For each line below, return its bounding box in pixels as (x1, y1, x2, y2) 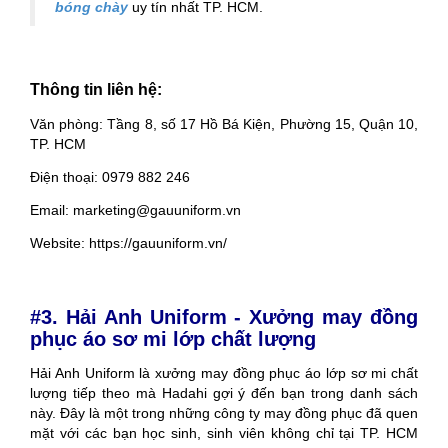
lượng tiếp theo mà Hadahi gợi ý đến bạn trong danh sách (30, 385, 418, 402)
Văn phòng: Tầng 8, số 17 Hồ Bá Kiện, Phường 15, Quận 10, (30, 116, 418, 133)
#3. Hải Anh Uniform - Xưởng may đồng (30, 306, 418, 329)
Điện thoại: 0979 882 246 (30, 169, 190, 186)
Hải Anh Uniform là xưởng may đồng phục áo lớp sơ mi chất (30, 365, 418, 382)
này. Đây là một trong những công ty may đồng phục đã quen (30, 405, 418, 422)
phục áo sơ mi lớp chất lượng (30, 328, 316, 351)
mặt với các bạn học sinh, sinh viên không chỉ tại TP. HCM (30, 425, 418, 442)
